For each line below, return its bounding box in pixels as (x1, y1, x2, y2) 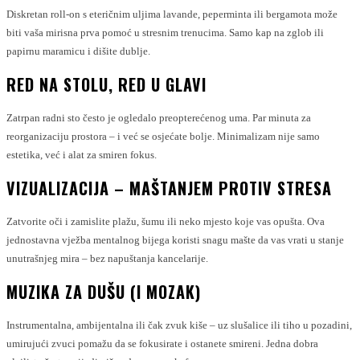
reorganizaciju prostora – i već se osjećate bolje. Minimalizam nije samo (6, 130, 320, 142)
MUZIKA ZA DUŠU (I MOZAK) (6, 280, 201, 304)
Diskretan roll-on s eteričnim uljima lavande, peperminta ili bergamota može (6, 8, 337, 20)
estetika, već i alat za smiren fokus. (6, 149, 157, 161)
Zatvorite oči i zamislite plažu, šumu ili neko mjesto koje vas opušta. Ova (6, 215, 325, 227)
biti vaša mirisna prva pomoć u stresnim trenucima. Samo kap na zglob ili (6, 27, 324, 39)
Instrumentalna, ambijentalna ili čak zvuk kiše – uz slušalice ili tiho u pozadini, (6, 319, 352, 331)
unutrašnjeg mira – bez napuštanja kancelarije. (6, 252, 208, 264)
